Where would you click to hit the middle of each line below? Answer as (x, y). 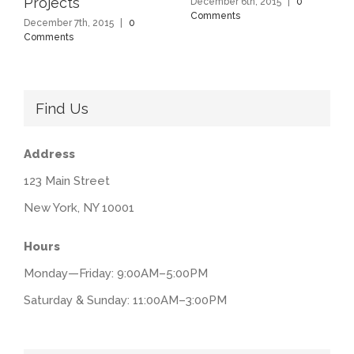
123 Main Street (67, 181)
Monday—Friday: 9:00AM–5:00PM (116, 273)
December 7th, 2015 (69, 23)
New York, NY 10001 (79, 207)
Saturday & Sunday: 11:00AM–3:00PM (125, 300)
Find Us (62, 108)
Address (49, 154)
